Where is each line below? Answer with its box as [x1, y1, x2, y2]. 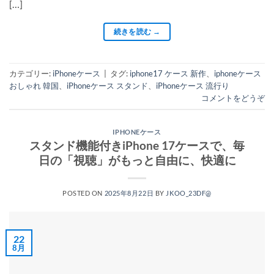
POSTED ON [62, 189, 105, 198]
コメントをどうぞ [201, 92, 265, 103]
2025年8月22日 [104, 189, 154, 198]
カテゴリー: [9, 68, 53, 78]
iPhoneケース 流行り [156, 80, 229, 91]
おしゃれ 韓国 [9, 80, 59, 91]
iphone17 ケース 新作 [130, 68, 206, 78]
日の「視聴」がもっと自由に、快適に [38, 153, 236, 168]
